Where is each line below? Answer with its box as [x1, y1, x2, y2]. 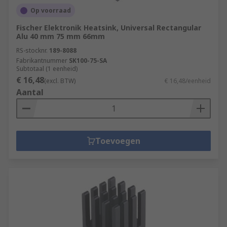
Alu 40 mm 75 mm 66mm [16, 31, 105, 41]
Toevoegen [95, 135, 140, 146]
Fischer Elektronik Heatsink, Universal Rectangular [16, 23, 201, 32]
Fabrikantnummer [16, 56, 67, 65]
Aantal [16, 87, 44, 98]
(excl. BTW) [44, 77, 75, 85]
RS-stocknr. [16, 46, 48, 55]
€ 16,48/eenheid [165, 77, 211, 85]
